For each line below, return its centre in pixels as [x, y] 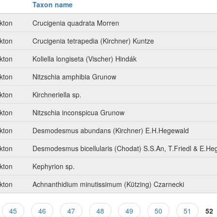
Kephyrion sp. [54, 166]
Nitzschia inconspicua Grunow [78, 113]
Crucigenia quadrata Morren [76, 23]
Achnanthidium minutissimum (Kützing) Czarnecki [108, 184]
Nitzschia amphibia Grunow [74, 77]
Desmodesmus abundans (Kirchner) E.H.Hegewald [111, 131]
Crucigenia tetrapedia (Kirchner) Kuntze [93, 41]
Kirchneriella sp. [57, 95]
